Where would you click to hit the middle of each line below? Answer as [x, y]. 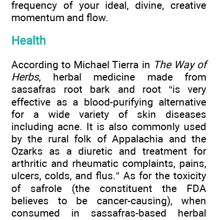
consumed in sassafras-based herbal [109, 213]
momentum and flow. [60, 17]
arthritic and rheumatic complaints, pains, [109, 163]
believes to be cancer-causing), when [109, 200]
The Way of [180, 64]
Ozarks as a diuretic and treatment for [109, 151]
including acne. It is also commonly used [109, 126]
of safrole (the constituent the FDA [109, 188]
